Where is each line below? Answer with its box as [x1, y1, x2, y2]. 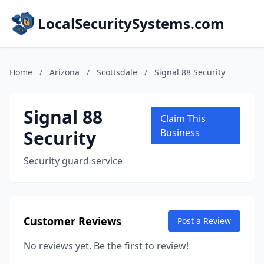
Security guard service [24, 154, 123, 167]
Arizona [49, 67, 80, 78]
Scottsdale [97, 67, 137, 78]
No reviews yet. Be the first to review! [24, 239, 189, 252]
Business [160, 126, 200, 139]
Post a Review [177, 215, 231, 226]
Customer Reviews [24, 214, 121, 228]
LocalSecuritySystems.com [38, 14, 225, 33]
